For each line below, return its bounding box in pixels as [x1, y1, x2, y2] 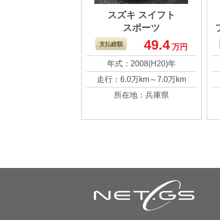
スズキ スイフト [107, 10, 175, 21]
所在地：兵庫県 [113, 91, 169, 100]
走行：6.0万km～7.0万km [96, 75, 186, 84]
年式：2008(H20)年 [107, 59, 176, 68]
